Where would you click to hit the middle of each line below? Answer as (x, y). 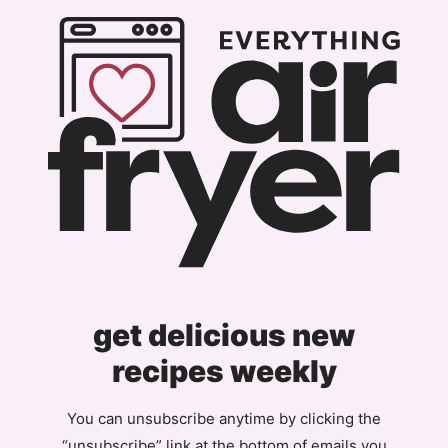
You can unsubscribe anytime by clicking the (224, 418)
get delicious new (224, 334)
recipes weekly (224, 370)
